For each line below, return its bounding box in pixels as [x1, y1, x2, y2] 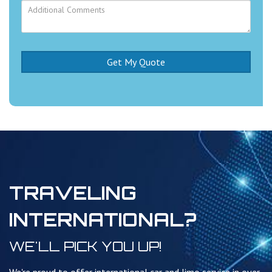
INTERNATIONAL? [9, 208, 197, 231]
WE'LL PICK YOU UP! [9, 238, 162, 255]
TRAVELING [9, 182, 137, 205]
